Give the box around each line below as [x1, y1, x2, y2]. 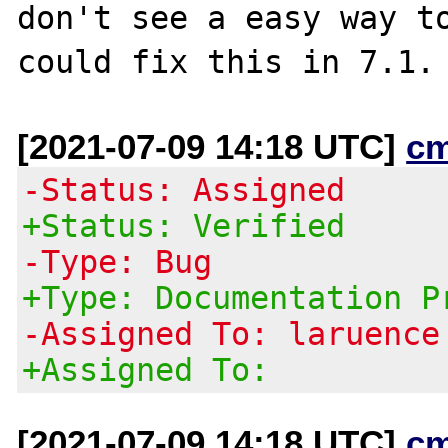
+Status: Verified [22, 207, 346, 244]
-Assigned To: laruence [22, 315, 441, 352]
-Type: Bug [22, 243, 213, 280]
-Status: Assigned [22, 171, 346, 208]
